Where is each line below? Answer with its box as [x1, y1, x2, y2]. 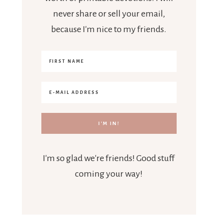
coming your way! [75, 169, 143, 179]
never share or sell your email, [53, 9, 165, 19]
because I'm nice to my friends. [51, 24, 167, 35]
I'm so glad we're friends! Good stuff [43, 153, 175, 163]
